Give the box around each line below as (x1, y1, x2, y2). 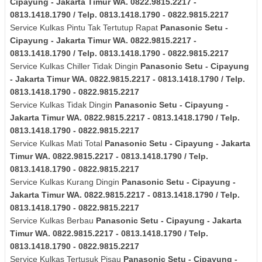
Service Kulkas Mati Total (10, 139, 105, 149)
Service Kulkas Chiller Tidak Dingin (10, 61, 140, 71)
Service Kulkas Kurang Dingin (10, 177, 122, 187)
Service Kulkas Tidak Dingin (10, 100, 115, 110)
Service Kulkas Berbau (10, 216, 96, 226)
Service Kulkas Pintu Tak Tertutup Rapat (10, 23, 160, 33)
